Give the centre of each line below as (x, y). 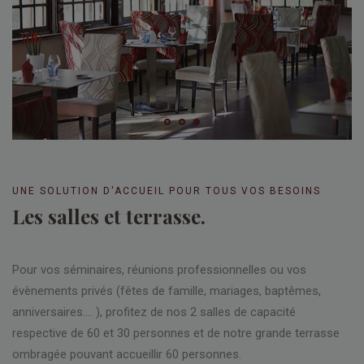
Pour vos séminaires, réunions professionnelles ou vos (159, 270)
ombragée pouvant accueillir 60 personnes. (127, 355)
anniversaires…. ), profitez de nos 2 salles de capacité (154, 312)
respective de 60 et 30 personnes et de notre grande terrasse (176, 334)
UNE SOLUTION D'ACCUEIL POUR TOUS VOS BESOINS (167, 191)
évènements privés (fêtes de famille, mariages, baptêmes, (167, 291)
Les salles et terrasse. (109, 217)
